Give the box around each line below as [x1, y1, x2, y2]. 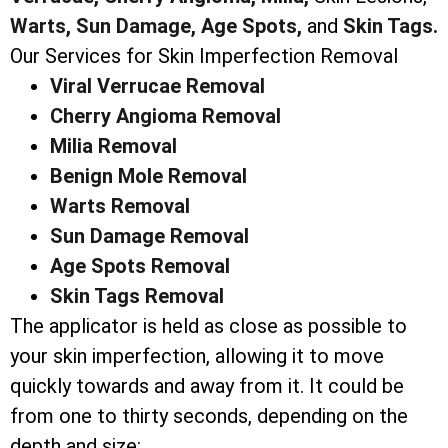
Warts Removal [50, 194, 190, 219]
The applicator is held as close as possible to [10, 314, 407, 339]
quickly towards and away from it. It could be [10, 374, 404, 399]
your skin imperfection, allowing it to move [10, 344, 384, 369]
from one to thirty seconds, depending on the [10, 404, 408, 429]
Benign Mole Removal [50, 164, 247, 189]
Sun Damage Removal [50, 224, 249, 249]
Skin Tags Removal [50, 284, 224, 309]
